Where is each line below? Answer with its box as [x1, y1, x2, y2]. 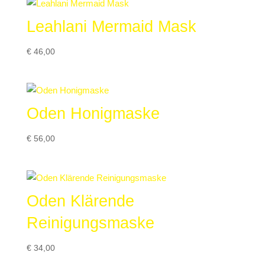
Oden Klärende [26, 192, 134, 210]
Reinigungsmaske [26, 214, 154, 232]
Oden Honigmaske [26, 105, 160, 123]
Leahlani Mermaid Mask [26, 18, 196, 36]
